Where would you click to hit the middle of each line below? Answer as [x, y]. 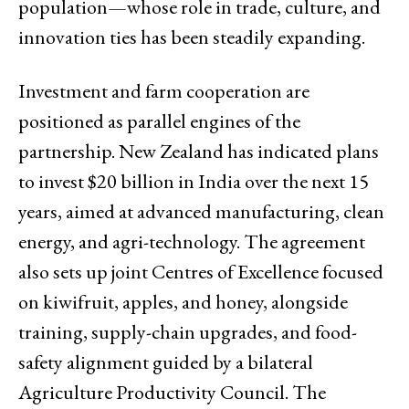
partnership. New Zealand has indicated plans [199, 151]
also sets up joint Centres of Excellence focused [201, 271]
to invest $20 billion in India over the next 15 [194, 181]
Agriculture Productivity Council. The [172, 392]
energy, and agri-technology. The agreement [192, 241]
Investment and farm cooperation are [164, 90]
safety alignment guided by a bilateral [166, 362]
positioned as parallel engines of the [159, 121]
